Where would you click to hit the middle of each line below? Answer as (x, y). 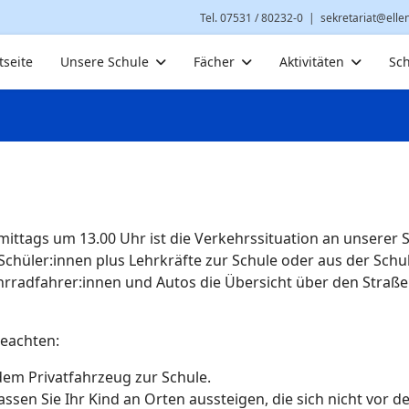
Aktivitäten (312, 62)
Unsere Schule (105, 62)
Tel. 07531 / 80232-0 (252, 18)
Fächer (214, 62)
